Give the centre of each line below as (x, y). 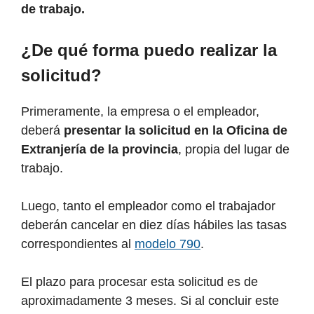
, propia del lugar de (234, 150)
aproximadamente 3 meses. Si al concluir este (150, 301)
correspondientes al (78, 244)
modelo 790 (168, 244)
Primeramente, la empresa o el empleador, (140, 112)
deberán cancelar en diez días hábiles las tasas (154, 225)
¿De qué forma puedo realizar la (149, 50)
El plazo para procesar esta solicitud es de (139, 282)
